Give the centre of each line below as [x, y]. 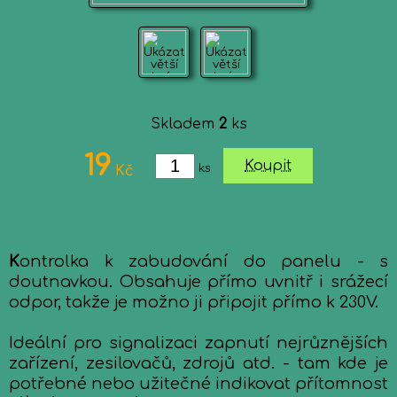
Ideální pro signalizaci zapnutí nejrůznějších [198, 343]
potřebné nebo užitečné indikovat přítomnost [198, 384]
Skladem [184, 124]
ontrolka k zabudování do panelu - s [204, 261]
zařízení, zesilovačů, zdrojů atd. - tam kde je [198, 363]
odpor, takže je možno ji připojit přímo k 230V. [194, 302]
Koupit [268, 166]
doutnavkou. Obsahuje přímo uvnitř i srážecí [198, 282]
